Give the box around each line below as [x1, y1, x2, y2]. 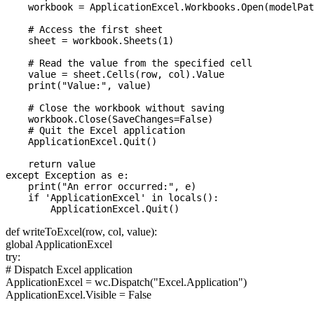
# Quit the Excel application [6, 125, 185, 137]
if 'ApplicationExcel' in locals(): [6, 192, 219, 204]
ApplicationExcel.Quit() [6, 136, 157, 148]
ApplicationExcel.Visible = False [6, 289, 151, 301]
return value [6, 158, 95, 170]
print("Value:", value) [6, 80, 151, 92]
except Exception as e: [6, 170, 129, 182]
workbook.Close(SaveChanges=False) [6, 114, 213, 125]
